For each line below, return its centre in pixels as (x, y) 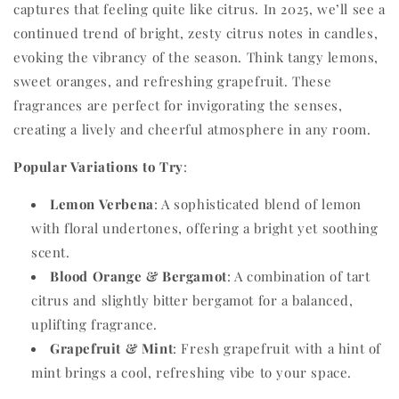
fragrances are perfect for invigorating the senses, (178, 106)
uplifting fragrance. (94, 325)
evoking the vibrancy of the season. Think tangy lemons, (196, 57)
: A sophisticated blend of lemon (258, 204)
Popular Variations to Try (98, 167)
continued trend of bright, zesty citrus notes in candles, (196, 33)
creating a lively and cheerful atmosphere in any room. (192, 130)
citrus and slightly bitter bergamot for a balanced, (192, 301)
